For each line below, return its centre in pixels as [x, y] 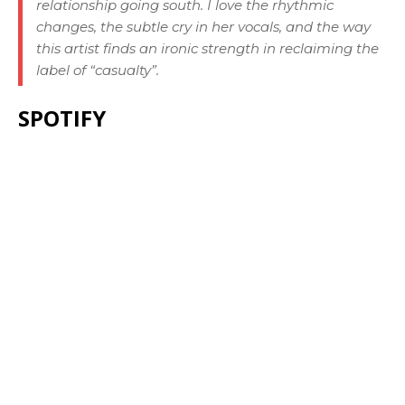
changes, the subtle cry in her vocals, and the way [203, 26]
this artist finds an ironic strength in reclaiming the [207, 48]
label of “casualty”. [98, 70]
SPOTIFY [62, 118]
